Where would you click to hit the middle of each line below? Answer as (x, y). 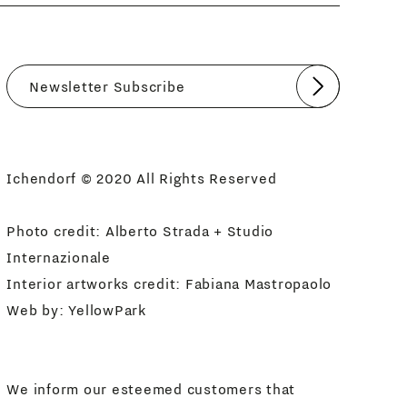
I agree (79, 123)
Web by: (38, 310)
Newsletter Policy (171, 123)
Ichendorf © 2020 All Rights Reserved (142, 179)
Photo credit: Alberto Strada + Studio (140, 231)
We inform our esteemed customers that (151, 389)
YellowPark (107, 310)
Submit (341, 94)
